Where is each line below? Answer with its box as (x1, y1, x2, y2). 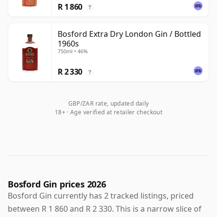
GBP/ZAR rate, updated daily (68, 99, 149, 108)
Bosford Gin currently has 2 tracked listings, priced (8, 190, 194, 201)
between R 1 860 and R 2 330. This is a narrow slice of (8, 203, 201, 215)
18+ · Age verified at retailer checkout (54, 108, 163, 117)
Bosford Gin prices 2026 (8, 178, 106, 190)
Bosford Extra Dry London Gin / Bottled (58, 29, 201, 40)
